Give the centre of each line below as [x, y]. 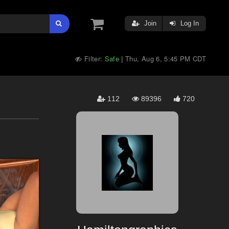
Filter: [93, 59]
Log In [189, 23]
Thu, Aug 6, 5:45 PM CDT [166, 59]
